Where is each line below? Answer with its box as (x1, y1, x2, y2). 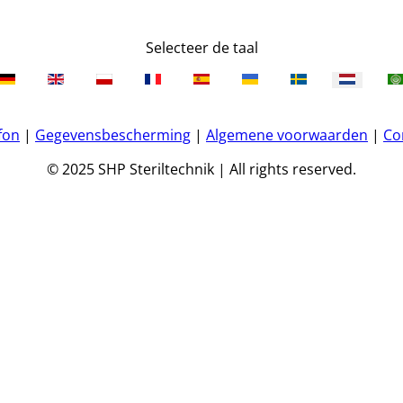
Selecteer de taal (145, 37, 258, 58)
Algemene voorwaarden (206, 124, 368, 145)
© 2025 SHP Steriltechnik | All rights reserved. (47, 158, 356, 179)
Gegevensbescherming (35, 124, 191, 145)
